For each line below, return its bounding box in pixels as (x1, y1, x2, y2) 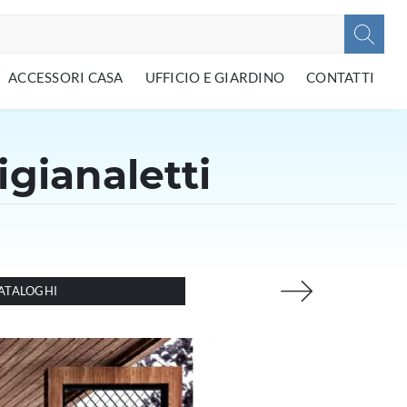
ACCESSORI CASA (8, 69, 124, 85)
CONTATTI (306, 69, 374, 85)
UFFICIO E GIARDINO (144, 69, 284, 85)
